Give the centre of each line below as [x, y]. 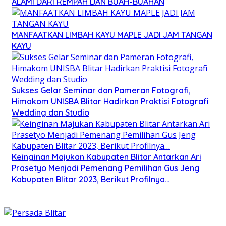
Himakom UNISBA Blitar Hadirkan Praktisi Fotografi [110, 102]
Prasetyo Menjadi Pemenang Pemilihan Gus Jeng [106, 168]
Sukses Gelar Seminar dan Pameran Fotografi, [101, 91]
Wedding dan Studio [50, 113]
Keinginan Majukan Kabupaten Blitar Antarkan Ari [106, 157]
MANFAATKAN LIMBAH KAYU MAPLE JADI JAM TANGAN [112, 35]
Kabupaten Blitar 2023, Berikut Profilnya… [91, 179]
